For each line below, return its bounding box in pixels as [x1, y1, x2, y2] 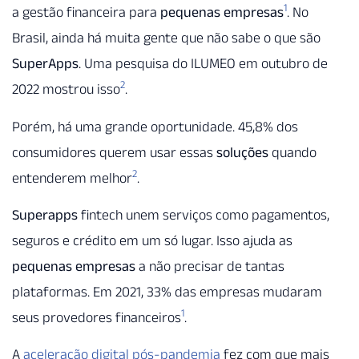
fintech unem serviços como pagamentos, [78, 206, 329, 223]
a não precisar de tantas [135, 257, 284, 274]
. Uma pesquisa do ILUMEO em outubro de [79, 55, 328, 72]
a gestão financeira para [12, 4, 160, 21]
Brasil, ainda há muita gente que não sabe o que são [12, 30, 321, 46]
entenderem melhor [12, 169, 132, 186]
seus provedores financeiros [12, 309, 181, 325]
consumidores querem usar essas [12, 143, 216, 160]
